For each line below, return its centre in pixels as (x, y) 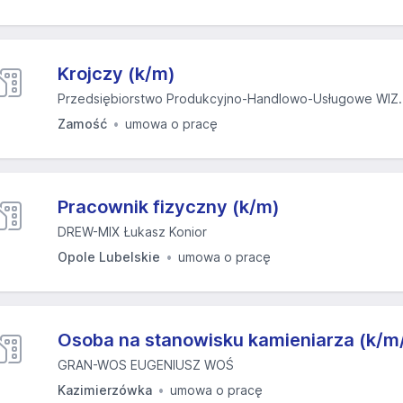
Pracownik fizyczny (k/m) (169, 207)
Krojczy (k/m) (116, 74)
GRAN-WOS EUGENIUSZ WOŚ (146, 365)
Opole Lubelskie (109, 257)
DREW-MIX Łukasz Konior (132, 232)
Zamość (82, 124)
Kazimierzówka (105, 390)
